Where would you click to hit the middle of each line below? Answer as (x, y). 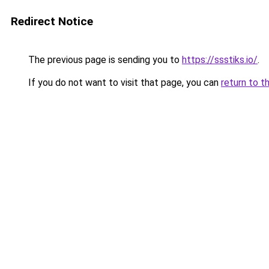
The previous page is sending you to (104, 60)
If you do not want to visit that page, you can (123, 83)
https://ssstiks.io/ (220, 60)
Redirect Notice (52, 21)
